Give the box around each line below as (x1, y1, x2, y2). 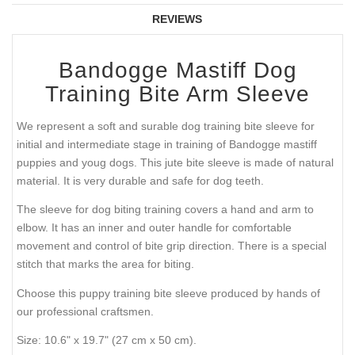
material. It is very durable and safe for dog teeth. (17, 174, 264, 187)
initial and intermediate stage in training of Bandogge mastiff (17, 137, 317, 151)
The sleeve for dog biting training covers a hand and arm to (17, 203, 314, 216)
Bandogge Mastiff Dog (58, 58, 297, 83)
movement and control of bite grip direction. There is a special (17, 239, 326, 253)
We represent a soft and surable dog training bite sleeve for (17, 119, 315, 132)
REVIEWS (151, 13, 202, 26)
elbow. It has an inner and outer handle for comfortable (17, 221, 292, 235)
